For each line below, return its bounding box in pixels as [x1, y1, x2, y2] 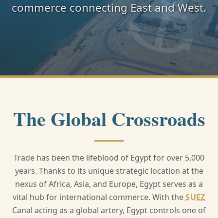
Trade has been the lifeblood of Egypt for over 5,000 [14, 152, 204, 163]
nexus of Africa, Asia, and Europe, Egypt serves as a [15, 179, 203, 189]
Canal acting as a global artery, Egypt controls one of [12, 205, 206, 216]
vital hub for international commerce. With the [13, 192, 186, 202]
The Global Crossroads [13, 104, 205, 133]
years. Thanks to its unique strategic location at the [15, 165, 203, 176]
